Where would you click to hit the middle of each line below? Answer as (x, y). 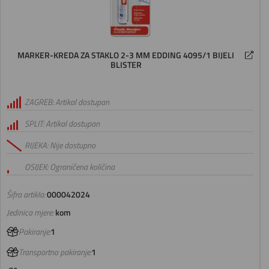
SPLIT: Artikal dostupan (62, 124)
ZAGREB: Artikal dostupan (67, 102)
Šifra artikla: (26, 195)
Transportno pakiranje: (55, 252)
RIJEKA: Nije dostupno (60, 146)
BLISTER (126, 65)
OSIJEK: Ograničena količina (70, 167)
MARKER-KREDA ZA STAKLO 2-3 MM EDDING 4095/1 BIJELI (126, 56)
